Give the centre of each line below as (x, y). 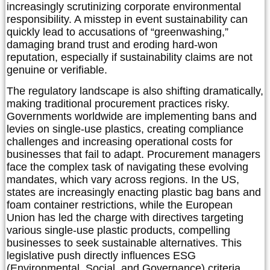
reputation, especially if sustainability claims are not (130, 57)
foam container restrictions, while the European (120, 205)
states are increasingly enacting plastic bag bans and (134, 193)
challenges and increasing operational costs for (120, 142)
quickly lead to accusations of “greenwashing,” (118, 32)
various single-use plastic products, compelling (118, 231)
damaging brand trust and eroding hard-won (112, 44)
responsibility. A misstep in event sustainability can (127, 19)
